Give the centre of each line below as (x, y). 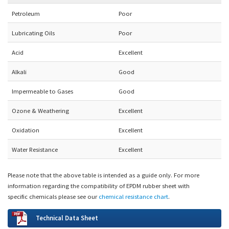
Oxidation (26, 130)
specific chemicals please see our (53, 196)
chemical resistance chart (133, 196)
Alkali (19, 71)
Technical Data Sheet (67, 217)
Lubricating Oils (33, 32)
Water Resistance (35, 149)
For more (187, 175)
